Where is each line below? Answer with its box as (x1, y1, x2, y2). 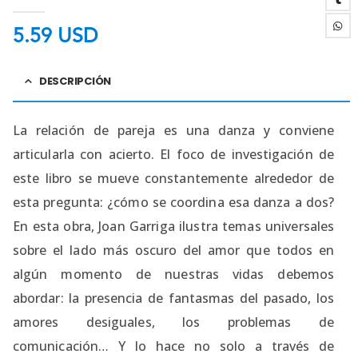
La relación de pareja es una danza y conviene (13, 121, 334, 139)
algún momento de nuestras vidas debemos (13, 265, 334, 283)
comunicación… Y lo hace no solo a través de (13, 336, 334, 355)
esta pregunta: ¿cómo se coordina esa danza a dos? (13, 193, 334, 211)
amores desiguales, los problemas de (13, 312, 334, 331)
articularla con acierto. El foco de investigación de (13, 145, 334, 163)
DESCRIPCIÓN (38, 73, 112, 89)
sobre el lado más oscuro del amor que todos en (13, 241, 334, 259)
